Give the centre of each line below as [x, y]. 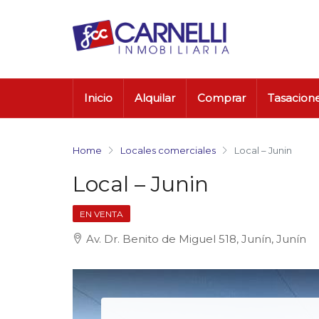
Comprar [221, 98]
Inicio [98, 98]
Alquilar [155, 98]
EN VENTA [101, 214]
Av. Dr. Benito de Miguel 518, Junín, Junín [196, 239]
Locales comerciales [168, 150]
